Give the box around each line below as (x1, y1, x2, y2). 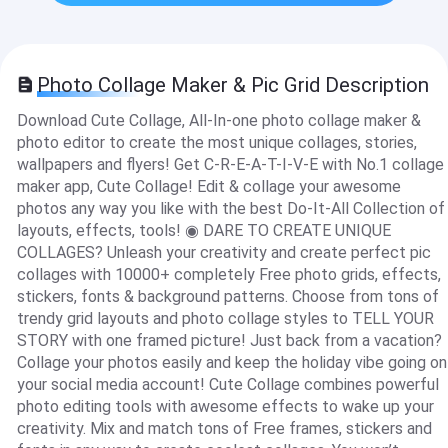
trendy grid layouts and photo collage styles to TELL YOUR (16, 309, 434, 329)
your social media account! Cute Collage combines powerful (16, 375, 439, 395)
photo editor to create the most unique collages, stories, (16, 133, 417, 153)
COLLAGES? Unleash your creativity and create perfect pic (16, 243, 431, 263)
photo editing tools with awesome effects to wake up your (16, 397, 434, 417)
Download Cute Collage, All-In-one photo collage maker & (16, 111, 421, 131)
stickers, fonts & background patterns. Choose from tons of (16, 287, 439, 307)
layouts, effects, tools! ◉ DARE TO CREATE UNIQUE (16, 221, 391, 241)
